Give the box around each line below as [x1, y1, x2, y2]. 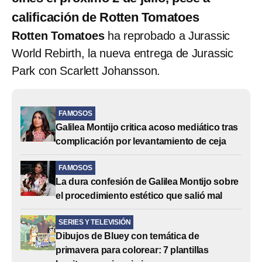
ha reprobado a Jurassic [104, 29, 230, 42]
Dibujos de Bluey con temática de [56, 230, 199, 241]
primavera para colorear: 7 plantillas [56, 244, 209, 255]
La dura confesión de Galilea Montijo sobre [56, 176, 239, 187]
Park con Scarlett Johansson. [12, 64, 161, 77]
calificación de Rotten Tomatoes [12, 9, 199, 25]
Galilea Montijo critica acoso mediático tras [56, 122, 239, 132]
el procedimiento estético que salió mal [56, 190, 223, 201]
